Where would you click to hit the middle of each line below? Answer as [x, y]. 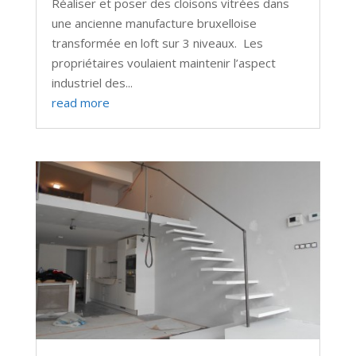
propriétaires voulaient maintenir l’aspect [163, 62]
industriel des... [92, 82]
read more [80, 102]
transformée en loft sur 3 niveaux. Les [157, 43]
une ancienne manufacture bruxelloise [154, 23]
